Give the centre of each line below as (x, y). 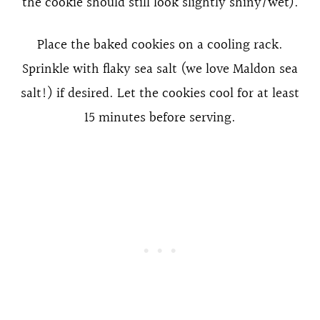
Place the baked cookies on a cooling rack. (160, 45)
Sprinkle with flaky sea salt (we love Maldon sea (160, 69)
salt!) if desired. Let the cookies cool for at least (160, 93)
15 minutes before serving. (160, 117)
